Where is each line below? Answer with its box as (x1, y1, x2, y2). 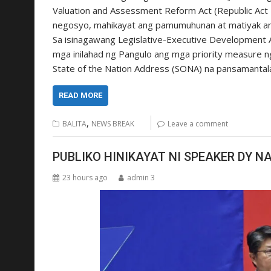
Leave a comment (168, 118, 228, 129)
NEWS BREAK (91, 118, 134, 129)
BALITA (62, 118, 87, 129)
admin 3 (127, 172, 155, 183)
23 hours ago (62, 172, 108, 183)
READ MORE (59, 90, 102, 100)
